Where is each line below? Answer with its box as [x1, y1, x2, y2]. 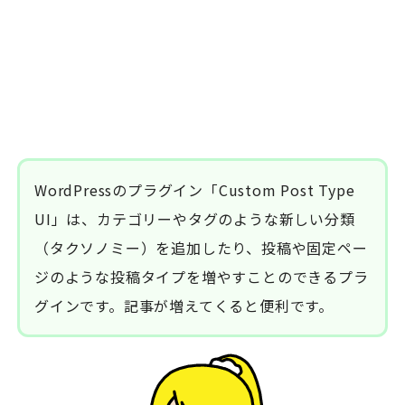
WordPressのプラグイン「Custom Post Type [34, 179, 355, 202]
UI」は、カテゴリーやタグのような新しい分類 [34, 208, 355, 231]
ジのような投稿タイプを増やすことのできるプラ [34, 266, 369, 288]
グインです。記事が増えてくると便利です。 [34, 295, 334, 317]
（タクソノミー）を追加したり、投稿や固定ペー [34, 237, 368, 259]
